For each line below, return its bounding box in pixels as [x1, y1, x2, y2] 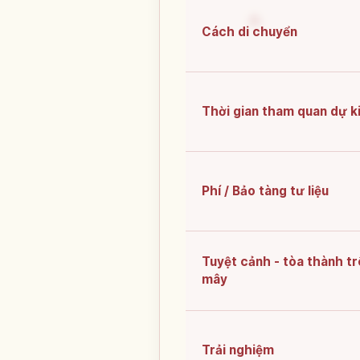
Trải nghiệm [202, 342, 274, 358]
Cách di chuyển [202, 24, 297, 40]
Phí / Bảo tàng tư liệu [202, 183, 329, 199]
